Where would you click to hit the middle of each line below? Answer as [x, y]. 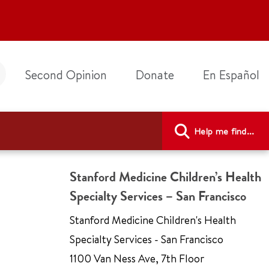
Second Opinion [66, 75]
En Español [231, 75]
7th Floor [182, 258]
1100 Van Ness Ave [113, 258]
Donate [155, 75]
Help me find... [224, 131]
